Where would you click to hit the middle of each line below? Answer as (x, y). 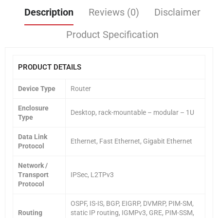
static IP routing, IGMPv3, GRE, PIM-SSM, (132, 212)
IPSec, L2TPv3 (92, 174)
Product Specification (112, 34)
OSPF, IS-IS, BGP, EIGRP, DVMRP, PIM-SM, (132, 203)
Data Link (33, 136)
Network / (33, 165)
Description (49, 12)
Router (81, 88)
